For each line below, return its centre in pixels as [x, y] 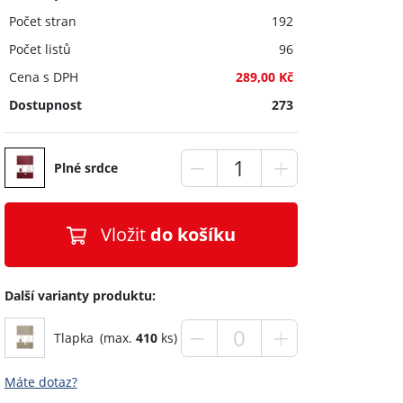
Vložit [126, 234]
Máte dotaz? [40, 382]
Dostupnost [45, 105]
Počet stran [42, 21]
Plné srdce [85, 168]
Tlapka [73, 338]
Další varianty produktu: [80, 296]
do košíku [193, 234]
